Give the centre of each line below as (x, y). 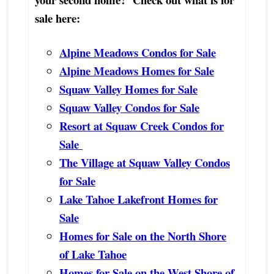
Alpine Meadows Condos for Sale (137, 52)
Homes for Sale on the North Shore (143, 235)
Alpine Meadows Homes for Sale (136, 70)
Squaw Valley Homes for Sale (128, 89)
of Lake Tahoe (93, 254)
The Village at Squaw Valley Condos (144, 162)
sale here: (57, 18)
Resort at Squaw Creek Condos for (141, 125)
